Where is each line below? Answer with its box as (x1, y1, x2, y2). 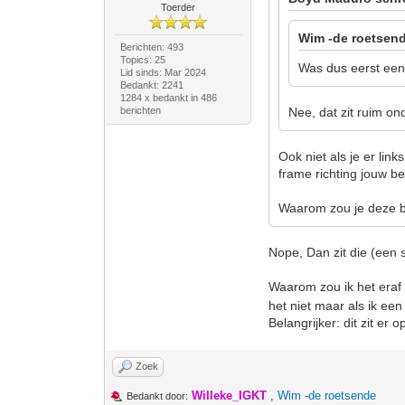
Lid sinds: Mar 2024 (119, 67, 206, 78)
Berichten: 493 (119, 42, 184, 52)
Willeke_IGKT (192, 389, 268, 402)
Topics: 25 (119, 54, 165, 65)
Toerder (161, 2, 196, 13)
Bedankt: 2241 (119, 80, 184, 90)
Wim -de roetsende (278, 389, 377, 402)
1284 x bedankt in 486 (119, 92, 217, 103)
